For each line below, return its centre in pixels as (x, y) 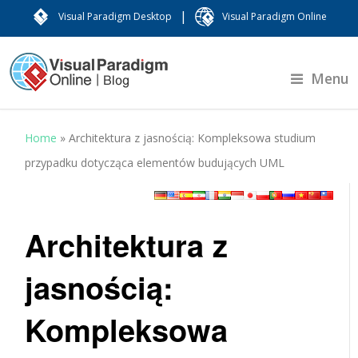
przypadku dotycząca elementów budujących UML (155, 163)
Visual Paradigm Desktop (115, 16)
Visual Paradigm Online (274, 16)
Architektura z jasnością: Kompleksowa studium (193, 138)
